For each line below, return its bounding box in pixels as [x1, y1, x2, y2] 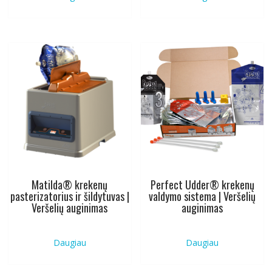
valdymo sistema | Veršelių [149, 188, 256, 205]
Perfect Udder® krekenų [150, 177, 254, 193]
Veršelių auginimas [32, 200, 108, 216]
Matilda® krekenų [32, 177, 108, 193]
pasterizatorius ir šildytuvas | [10, 188, 129, 205]
